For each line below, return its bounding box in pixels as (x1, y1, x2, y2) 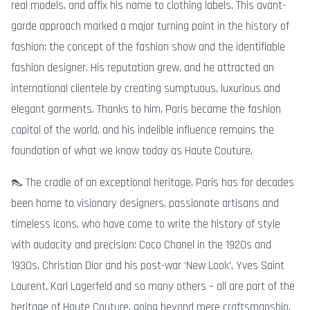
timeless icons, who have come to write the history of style (11, 217, 280, 232)
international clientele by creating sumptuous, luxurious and (11, 80, 280, 96)
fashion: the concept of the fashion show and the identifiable (11, 39, 285, 55)
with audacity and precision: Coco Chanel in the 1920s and (11, 237, 271, 253)
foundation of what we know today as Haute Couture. (11, 143, 253, 158)
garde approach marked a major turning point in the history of (11, 18, 289, 34)
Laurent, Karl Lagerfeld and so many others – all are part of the (11, 279, 295, 295)
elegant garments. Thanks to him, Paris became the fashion (11, 101, 281, 117)
